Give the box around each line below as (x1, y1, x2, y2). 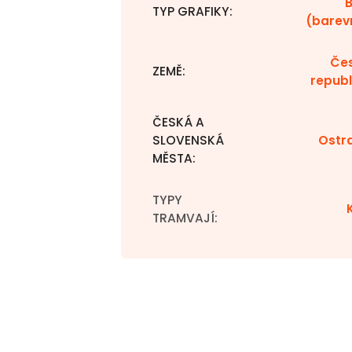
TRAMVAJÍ (152, 210, 214, 226)
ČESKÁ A (152, 114, 204, 130)
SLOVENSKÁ (152, 132, 224, 148)
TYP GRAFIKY (152, 3, 229, 20)
